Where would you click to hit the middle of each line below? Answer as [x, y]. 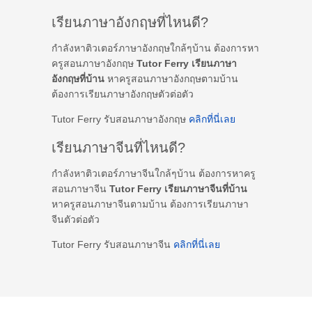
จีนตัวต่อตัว [76, 219]
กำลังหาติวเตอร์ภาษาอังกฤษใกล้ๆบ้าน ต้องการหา [155, 48]
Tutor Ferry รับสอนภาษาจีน [112, 244]
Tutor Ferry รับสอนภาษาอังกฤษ [120, 119]
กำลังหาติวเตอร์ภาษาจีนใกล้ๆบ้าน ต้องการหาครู [154, 173]
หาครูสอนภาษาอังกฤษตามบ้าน [171, 78]
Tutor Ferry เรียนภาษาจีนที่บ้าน [178, 188]
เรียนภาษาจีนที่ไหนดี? [118, 147]
